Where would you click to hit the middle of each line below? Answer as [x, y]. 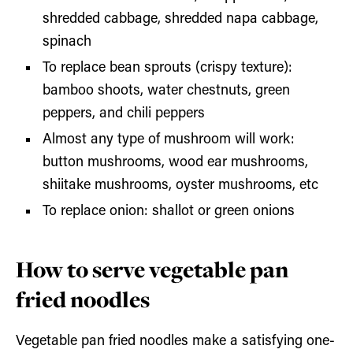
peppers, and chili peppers [126, 114]
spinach [67, 43]
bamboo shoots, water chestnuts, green [167, 91]
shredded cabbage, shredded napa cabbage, [181, 20]
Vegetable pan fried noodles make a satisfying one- [175, 342]
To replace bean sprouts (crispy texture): [168, 69]
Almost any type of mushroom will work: [169, 140]
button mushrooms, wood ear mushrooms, [176, 163]
